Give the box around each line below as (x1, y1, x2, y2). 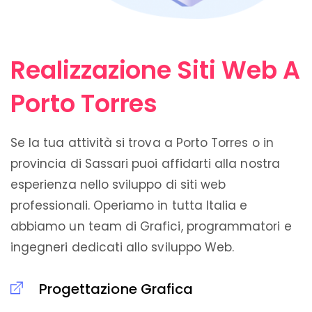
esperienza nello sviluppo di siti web (10, 175, 226, 193)
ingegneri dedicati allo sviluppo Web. (10, 238, 235, 256)
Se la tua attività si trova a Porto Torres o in (10, 134, 274, 151)
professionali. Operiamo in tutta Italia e (10, 196, 248, 214)
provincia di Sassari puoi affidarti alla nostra (10, 155, 280, 172)
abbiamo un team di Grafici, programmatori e (10, 217, 292, 235)
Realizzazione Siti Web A (10, 52, 300, 87)
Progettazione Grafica (38, 279, 194, 299)
